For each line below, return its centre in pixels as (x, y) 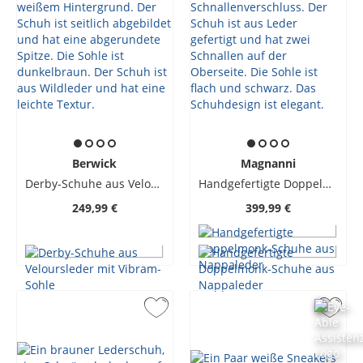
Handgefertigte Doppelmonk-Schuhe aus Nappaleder (327, 184)
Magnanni (268, 163)
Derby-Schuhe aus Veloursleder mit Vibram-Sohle (155, 184)
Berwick (95, 163)
